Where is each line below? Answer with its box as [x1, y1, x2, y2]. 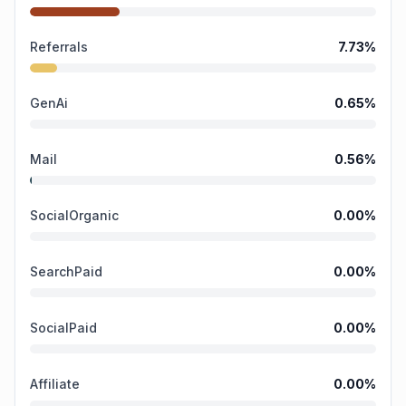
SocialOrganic [30, 208, 119, 223]
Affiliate [30, 376, 80, 391]
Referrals [30, 39, 88, 54]
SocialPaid [30, 320, 97, 335]
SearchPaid [30, 264, 102, 279]
